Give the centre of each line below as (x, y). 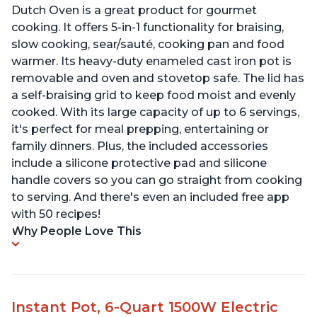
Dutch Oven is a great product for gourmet (134, 10)
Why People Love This (76, 231)
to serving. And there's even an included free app (150, 197)
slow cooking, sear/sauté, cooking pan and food (148, 44)
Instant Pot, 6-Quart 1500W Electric (145, 307)
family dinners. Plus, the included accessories (140, 146)
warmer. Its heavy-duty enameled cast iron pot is (151, 61)
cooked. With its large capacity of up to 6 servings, (155, 112)
